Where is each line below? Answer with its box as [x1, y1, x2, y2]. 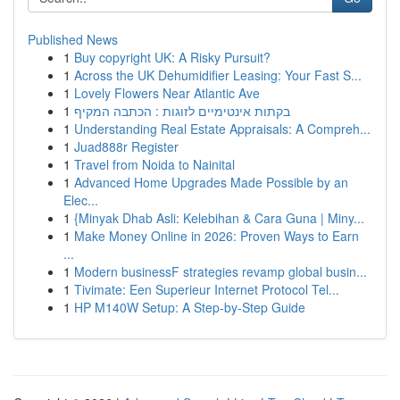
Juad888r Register [74, 137, 179, 155]
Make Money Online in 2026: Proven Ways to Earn [74, 227, 359, 245]
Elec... [63, 191, 98, 209]
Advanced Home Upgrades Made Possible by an [74, 173, 348, 191]
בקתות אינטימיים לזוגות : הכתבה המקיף [74, 102, 290, 120]
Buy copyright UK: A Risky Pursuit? [74, 48, 271, 66]
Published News [28, 30, 118, 48]
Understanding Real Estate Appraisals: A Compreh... [74, 120, 371, 137]
